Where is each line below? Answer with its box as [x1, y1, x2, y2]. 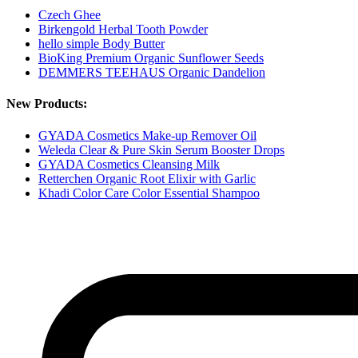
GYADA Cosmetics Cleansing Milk [38, 157, 220, 171]
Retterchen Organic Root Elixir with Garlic [38, 171, 256, 185]
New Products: [6, 97, 87, 111]
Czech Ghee [38, 8, 101, 22]
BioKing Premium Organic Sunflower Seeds [38, 51, 264, 66]
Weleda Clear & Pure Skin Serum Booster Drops [38, 142, 284, 157]
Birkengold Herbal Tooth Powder [38, 22, 208, 37]
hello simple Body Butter [38, 37, 165, 51]
